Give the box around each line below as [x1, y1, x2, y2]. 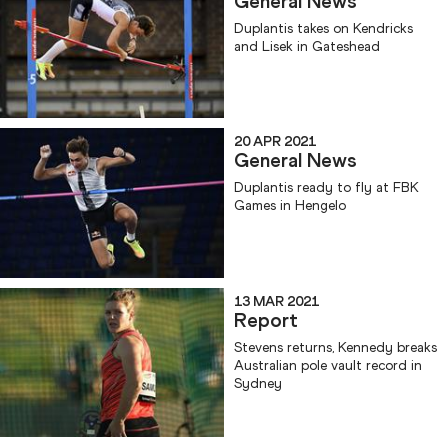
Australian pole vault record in [234, 356, 422, 374]
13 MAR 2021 [234, 292, 319, 310]
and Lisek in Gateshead [234, 38, 380, 56]
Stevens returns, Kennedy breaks [234, 338, 437, 356]
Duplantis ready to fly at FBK [234, 179, 419, 197]
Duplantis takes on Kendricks [234, 20, 413, 38]
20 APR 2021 [234, 133, 316, 151]
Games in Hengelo [234, 197, 346, 215]
